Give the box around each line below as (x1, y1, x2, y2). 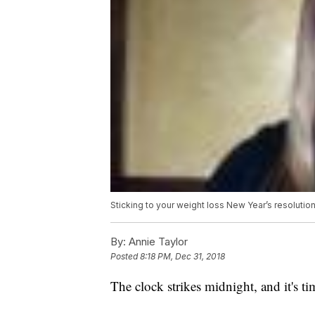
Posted (110, 251, 140, 262)
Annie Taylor (126, 235, 188, 249)
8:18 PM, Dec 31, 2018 (140, 251, 225, 262)
